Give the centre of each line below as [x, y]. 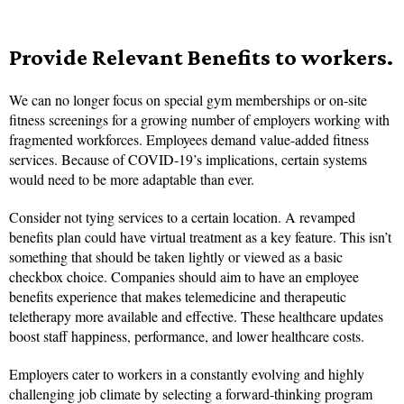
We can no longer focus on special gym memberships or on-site [188, 100]
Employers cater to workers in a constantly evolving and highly [187, 374]
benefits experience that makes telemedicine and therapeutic [178, 297]
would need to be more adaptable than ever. [132, 179]
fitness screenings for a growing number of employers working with [199, 120]
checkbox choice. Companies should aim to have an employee [184, 277]
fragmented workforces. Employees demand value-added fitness [189, 140]
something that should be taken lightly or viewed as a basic [176, 257]
